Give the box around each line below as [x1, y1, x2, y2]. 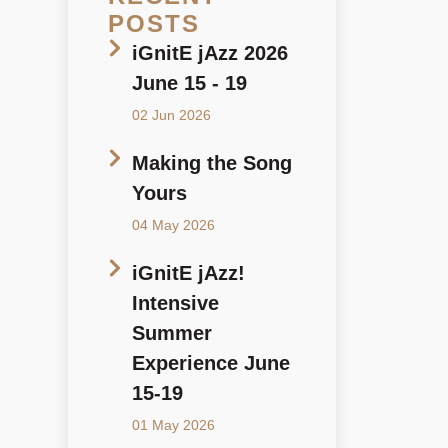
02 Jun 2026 [132, 106, 211, 123]
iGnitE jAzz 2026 [132, 41, 288, 64]
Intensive [132, 291, 219, 314]
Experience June [132, 351, 290, 374]
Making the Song [132, 151, 292, 174]
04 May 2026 [132, 216, 215, 233]
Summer [132, 321, 212, 344]
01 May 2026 [132, 416, 215, 433]
